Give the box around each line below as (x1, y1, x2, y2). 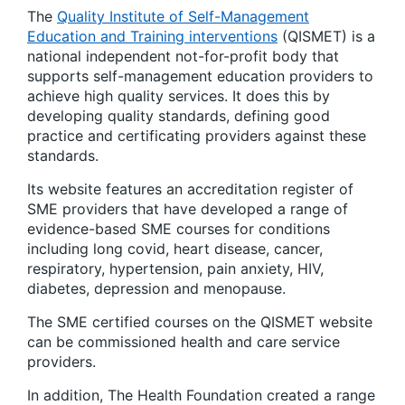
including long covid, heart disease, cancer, (27, 239, 323, 258)
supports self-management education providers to (27, 66, 373, 85)
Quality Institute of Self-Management (57, 6, 309, 25)
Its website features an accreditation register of (27, 179, 353, 198)
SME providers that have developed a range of (27, 199, 348, 218)
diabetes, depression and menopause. (27, 278, 286, 297)
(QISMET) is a (278, 26, 375, 45)
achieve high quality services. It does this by (27, 86, 330, 105)
